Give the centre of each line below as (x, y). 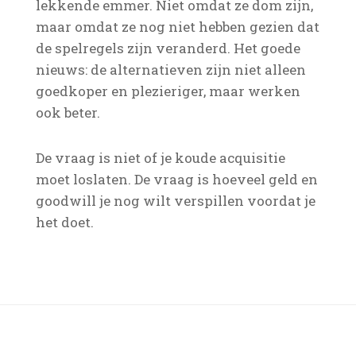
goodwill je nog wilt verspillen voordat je (175, 201)
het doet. (64, 222)
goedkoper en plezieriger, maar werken (168, 91)
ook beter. (68, 112)
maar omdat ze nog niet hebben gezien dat (177, 27)
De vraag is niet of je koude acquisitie (160, 158)
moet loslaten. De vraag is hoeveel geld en (176, 179)
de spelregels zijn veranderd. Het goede (168, 48)
